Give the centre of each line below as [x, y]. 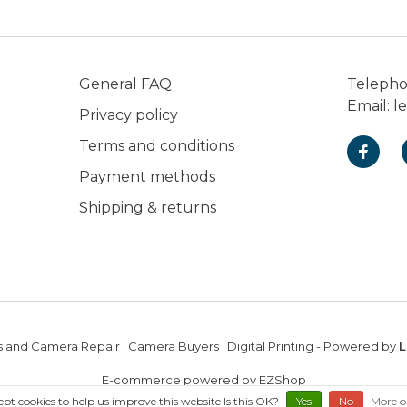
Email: [370, 106]
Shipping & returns [148, 208]
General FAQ [125, 84]
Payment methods [147, 177]
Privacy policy [129, 115]
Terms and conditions [157, 146]
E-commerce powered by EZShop [203, 380]
